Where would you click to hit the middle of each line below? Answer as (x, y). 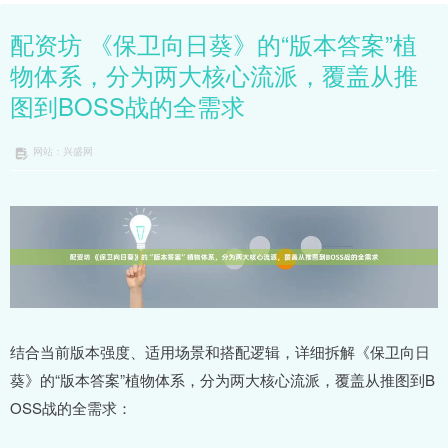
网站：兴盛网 (63, 151)
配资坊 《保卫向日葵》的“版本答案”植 (213, 44)
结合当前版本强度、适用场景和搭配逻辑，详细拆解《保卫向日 (220, 351)
